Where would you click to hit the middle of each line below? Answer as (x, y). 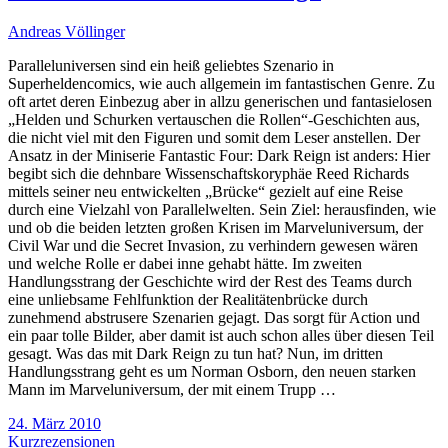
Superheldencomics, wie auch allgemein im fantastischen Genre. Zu (221, 83)
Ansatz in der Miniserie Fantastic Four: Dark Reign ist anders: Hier (219, 155)
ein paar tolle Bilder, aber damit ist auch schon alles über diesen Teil (221, 335)
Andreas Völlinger (66, 31)
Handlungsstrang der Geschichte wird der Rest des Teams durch (210, 281)
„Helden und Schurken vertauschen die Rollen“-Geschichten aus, (214, 119)
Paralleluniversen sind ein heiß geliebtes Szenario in (171, 65)
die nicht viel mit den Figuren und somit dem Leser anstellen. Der (214, 137)
